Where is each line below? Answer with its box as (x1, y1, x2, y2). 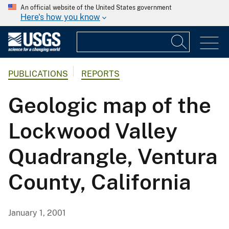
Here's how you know (20, 12, 100, 22)
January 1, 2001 (8, 208, 66, 218)
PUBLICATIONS (8, 69, 68, 79)
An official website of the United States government (20, 4, 172, 11)
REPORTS (81, 69, 120, 79)
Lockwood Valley (8, 118, 177, 144)
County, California (8, 169, 191, 195)
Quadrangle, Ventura (8, 144, 218, 169)
